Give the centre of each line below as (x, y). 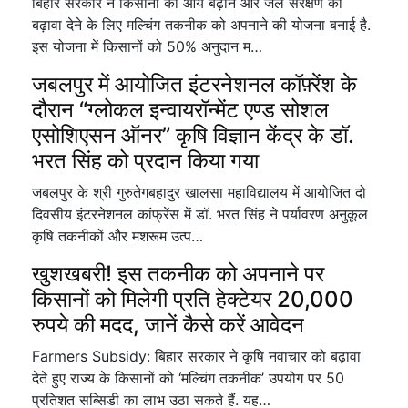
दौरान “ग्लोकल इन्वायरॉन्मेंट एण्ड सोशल (180, 110)
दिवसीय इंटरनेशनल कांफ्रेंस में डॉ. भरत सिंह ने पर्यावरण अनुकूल (200, 214)
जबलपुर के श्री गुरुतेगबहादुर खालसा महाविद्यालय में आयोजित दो (199, 192)
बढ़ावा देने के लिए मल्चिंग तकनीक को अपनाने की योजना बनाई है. (201, 25)
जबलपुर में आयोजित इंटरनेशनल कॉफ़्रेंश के (194, 84)
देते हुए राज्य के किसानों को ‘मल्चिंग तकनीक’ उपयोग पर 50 (188, 378)
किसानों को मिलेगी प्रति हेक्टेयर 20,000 (193, 299)
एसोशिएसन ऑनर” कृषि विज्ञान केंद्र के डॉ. (193, 135)
